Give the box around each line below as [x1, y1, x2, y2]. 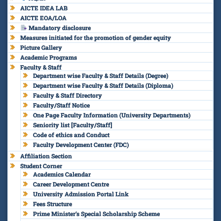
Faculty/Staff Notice [33, 101, 90, 109]
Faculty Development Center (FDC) [33, 140, 129, 148]
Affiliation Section [20, 151, 72, 160]
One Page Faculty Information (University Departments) [33, 110, 190, 119]
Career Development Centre [33, 180, 109, 188]
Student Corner [20, 161, 62, 170]
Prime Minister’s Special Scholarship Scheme [33, 209, 160, 218]
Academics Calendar [33, 170, 91, 178]
